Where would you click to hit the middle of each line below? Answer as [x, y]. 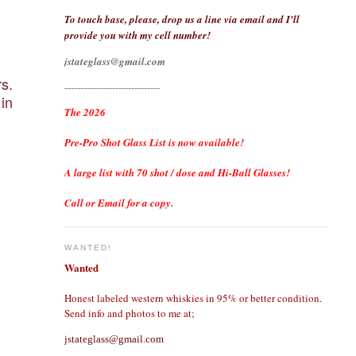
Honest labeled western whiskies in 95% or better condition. [193, 298]
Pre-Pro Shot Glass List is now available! [154, 143]
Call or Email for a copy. [118, 203]
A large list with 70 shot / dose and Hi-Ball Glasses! [177, 173]
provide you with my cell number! [137, 35]
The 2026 [85, 112]
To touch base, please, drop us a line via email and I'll [182, 19]
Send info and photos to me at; [129, 313]
